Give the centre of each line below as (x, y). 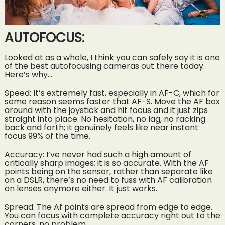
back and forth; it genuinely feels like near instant (101, 128)
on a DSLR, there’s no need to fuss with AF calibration (108, 180)
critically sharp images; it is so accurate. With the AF (106, 163)
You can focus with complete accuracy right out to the (112, 216)
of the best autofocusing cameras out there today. (104, 66)
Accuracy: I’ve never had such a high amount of (98, 155)
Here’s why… (28, 75)
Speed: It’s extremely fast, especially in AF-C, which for (112, 93)
